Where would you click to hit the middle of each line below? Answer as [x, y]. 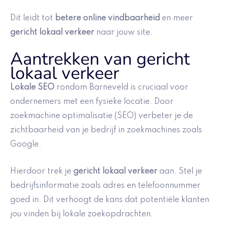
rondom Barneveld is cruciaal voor [121, 88]
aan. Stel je [180, 171]
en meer [176, 18]
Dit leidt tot [33, 18]
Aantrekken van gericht [100, 59]
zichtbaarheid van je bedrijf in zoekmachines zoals [106, 131]
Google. [26, 145]
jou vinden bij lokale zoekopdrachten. [82, 214]
